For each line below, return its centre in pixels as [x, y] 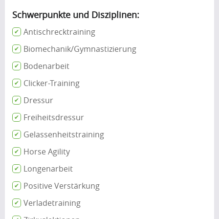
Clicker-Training [52, 83]
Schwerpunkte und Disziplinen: [76, 14]
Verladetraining [52, 203]
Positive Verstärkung [62, 186]
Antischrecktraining [59, 32]
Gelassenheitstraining [64, 134]
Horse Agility [47, 151]
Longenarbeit [48, 168]
